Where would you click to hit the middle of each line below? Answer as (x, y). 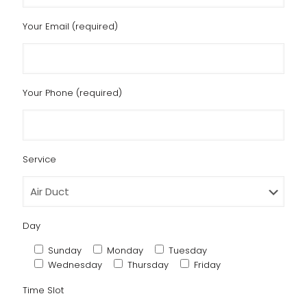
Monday (125, 250)
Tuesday (188, 250)
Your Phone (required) (72, 93)
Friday (207, 265)
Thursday (148, 265)
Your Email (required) (70, 26)
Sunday (65, 250)
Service (39, 159)
